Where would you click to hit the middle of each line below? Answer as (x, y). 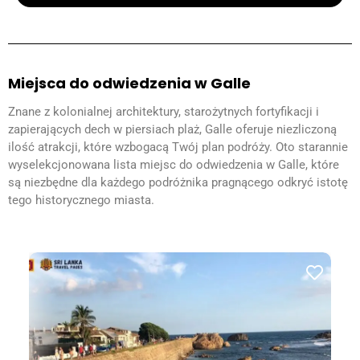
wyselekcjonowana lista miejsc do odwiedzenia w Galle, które (174, 164)
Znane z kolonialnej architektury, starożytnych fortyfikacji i (164, 111)
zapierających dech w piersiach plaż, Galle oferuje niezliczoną (172, 129)
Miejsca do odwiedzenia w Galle (131, 83)
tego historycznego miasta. (81, 200)
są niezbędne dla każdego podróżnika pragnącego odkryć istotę (178, 182)
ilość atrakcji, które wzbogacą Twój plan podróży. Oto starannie (178, 147)
